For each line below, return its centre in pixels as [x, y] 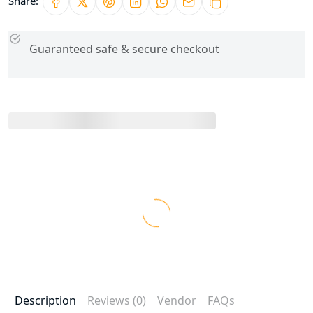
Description [45, 300]
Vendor [177, 300]
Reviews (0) [117, 300]
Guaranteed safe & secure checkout [124, 49]
